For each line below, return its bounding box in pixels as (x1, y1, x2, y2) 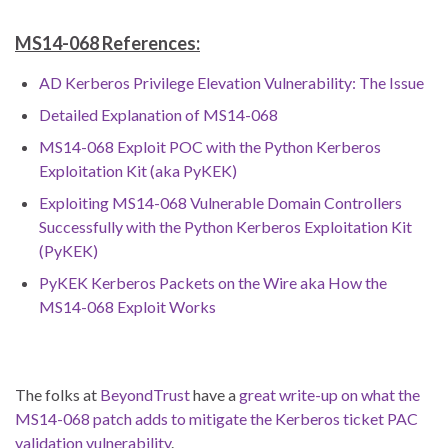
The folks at (15, 385, 100, 405)
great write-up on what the (239, 385, 420, 405)
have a (190, 385, 239, 405)
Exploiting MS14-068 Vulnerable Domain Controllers (39, 193, 402, 213)
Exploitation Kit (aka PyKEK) (39, 161, 237, 181)
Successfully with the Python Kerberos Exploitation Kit (39, 217, 412, 237)
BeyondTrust (100, 385, 190, 405)
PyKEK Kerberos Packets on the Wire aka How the (39, 273, 387, 293)
